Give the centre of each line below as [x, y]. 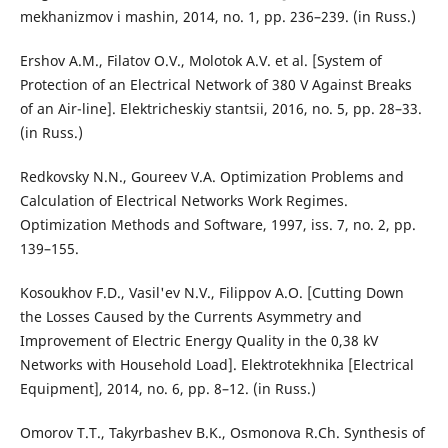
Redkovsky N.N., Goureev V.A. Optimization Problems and [211, 177]
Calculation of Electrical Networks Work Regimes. [183, 201]
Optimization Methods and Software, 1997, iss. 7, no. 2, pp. [217, 225]
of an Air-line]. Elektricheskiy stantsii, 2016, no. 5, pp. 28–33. [220, 109]
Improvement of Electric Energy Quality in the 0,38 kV [198, 341]
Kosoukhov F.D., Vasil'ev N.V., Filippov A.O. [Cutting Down [211, 293]
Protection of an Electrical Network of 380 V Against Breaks [215, 85]
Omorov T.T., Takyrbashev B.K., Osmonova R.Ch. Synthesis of [222, 433]
